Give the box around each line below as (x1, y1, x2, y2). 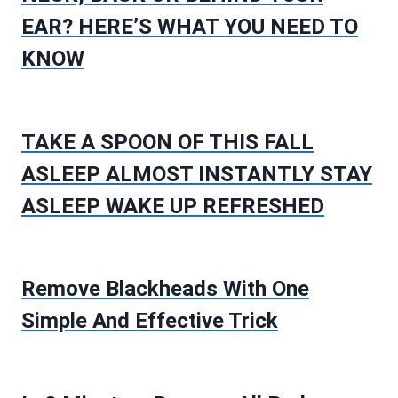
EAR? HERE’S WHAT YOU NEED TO (21, 14, 358, 40)
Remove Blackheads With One (21, 276, 309, 302)
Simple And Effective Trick (21, 308, 278, 334)
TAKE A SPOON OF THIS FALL (21, 129, 314, 155)
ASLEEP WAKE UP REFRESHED (21, 193, 324, 219)
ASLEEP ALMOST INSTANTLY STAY (21, 161, 372, 187)
